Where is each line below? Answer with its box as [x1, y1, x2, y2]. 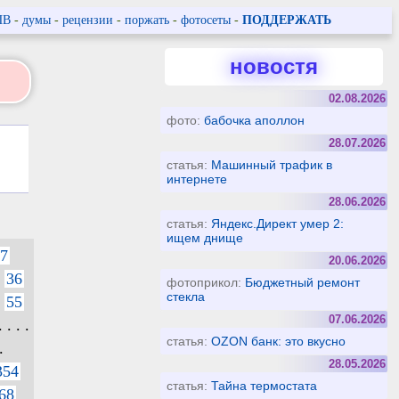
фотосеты [180, 13, 231, 27]
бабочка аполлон [204, 113, 305, 127]
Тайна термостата [211, 379, 318, 393]
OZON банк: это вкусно [211, 334, 346, 348]
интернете [167, 172, 228, 186]
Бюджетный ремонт [245, 275, 361, 289]
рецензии [61, 13, 113, 27]
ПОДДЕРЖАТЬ [241, 13, 331, 27]
